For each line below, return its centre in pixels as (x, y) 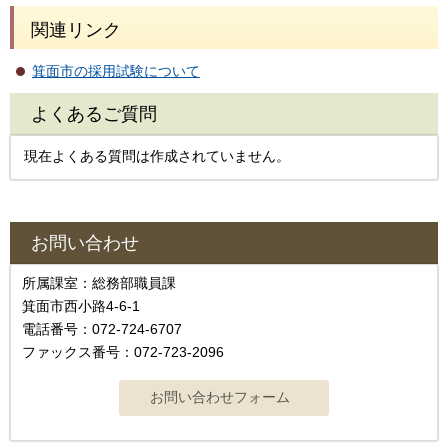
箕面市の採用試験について (116, 71)
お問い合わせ (85, 242)
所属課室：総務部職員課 (106, 282)
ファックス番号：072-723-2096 (123, 351)
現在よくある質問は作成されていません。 (157, 156)
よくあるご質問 (94, 114)
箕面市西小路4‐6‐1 (81, 305)
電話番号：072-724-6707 (102, 328)
